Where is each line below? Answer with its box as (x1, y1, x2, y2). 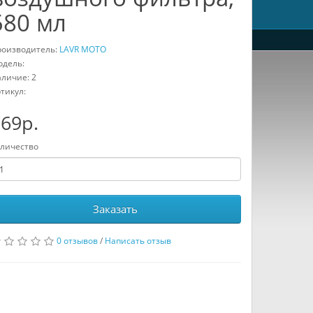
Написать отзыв (104, 235, 171, 247)
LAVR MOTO (59, 43, 106, 55)
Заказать (93, 202, 138, 216)
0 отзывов (56, 235, 98, 247)
